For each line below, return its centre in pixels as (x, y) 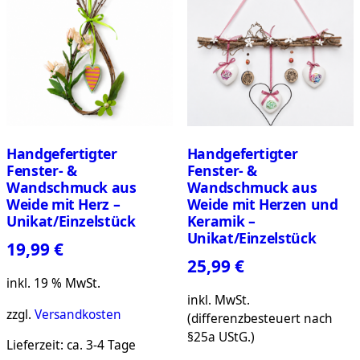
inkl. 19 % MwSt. (53, 284)
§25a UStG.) (221, 337)
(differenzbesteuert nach (260, 319)
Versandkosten (78, 314)
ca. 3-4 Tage (101, 346)
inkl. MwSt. (218, 301)
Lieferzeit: (37, 346)
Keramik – (221, 221)
